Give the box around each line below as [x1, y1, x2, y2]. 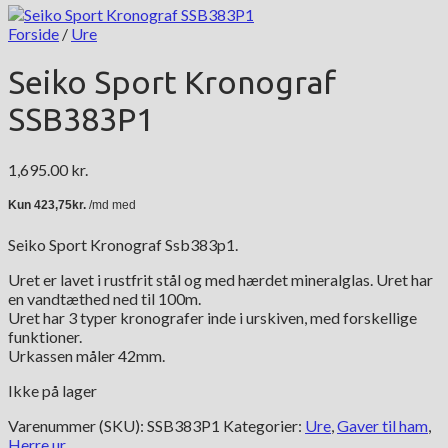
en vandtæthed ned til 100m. [8, 288, 201, 308]
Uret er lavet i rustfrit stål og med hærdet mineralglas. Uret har [8, 269, 433, 289]
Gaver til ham [337, 415, 428, 435]
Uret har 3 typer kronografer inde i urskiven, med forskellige [8, 307, 417, 327]
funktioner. [8, 326, 82, 346]
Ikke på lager [8, 380, 97, 400]
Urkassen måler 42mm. [8, 345, 165, 365]
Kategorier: [223, 415, 305, 435]
